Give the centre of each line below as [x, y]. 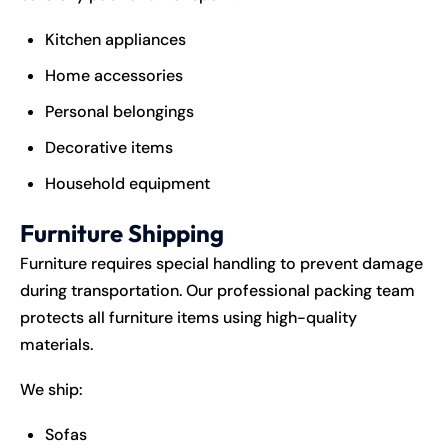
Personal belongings [119, 111]
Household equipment [127, 183]
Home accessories [114, 75]
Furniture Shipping [122, 232]
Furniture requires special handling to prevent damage [221, 263]
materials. [56, 344]
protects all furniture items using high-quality [188, 317]
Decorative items [109, 147]
